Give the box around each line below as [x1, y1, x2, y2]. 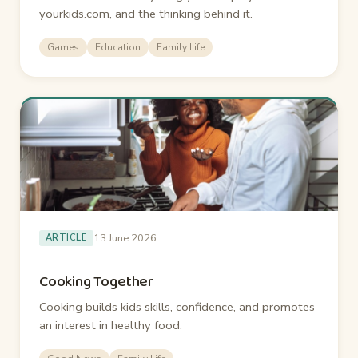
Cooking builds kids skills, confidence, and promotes [39, 298, 315, 315]
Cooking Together [39, 268, 154, 294]
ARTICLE [46, 232, 88, 245]
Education [95, 40, 141, 54]
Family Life [157, 40, 205, 54]
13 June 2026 [93, 230, 157, 245]
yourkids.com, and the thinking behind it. [39, 5, 253, 22]
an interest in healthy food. [39, 316, 182, 333]
